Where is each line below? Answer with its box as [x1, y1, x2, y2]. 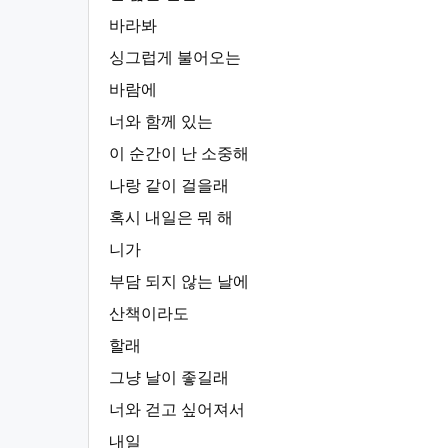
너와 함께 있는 [109, 113, 213, 130]
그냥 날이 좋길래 [109, 369, 229, 386]
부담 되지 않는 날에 [109, 273, 249, 290]
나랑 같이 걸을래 [109, 177, 229, 194]
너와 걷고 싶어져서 [109, 401, 245, 418]
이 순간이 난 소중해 [109, 145, 249, 162]
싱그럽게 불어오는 [109, 49, 241, 66]
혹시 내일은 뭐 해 [109, 209, 233, 226]
